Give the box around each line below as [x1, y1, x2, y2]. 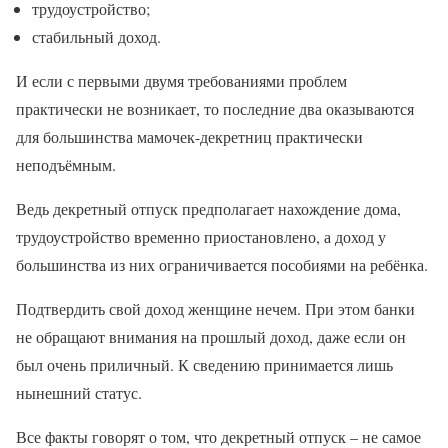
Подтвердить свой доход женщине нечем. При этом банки [16, 298, 415, 320]
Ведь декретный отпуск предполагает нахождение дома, [16, 198, 401, 220]
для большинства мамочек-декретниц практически [16, 126, 363, 148]
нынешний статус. [16, 382, 142, 404]
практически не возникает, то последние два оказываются [16, 98, 414, 120]
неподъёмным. [16, 154, 116, 176]
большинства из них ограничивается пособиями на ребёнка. [16, 254, 428, 276]
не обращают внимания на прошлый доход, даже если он [16, 326, 406, 348]
